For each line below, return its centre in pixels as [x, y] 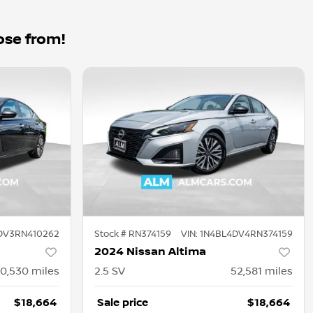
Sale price [123, 303]
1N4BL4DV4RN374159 [246, 234]
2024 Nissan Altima [150, 252]
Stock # [111, 234]
